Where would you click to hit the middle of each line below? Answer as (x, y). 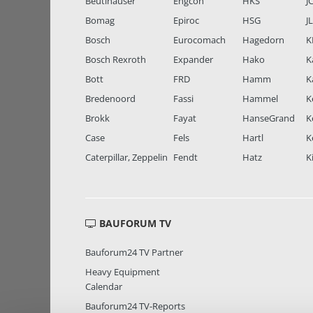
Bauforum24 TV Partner (134, 253)
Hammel (260, 99)
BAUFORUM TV (134, 224)
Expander (193, 60)
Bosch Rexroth (116, 60)
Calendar (104, 287)
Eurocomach (199, 40)
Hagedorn (263, 40)
